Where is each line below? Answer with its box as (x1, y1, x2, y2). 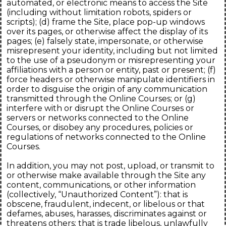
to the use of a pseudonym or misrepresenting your (7, 55, 215, 66)
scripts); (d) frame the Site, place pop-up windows (7, 17, 205, 27)
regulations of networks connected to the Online (7, 132, 206, 142)
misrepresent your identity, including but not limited (7, 46, 218, 56)
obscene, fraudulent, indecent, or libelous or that (7, 199, 205, 209)
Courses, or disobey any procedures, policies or (7, 123, 193, 133)
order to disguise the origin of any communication (7, 84, 207, 94)
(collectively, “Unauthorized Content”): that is (7, 190, 188, 200)
